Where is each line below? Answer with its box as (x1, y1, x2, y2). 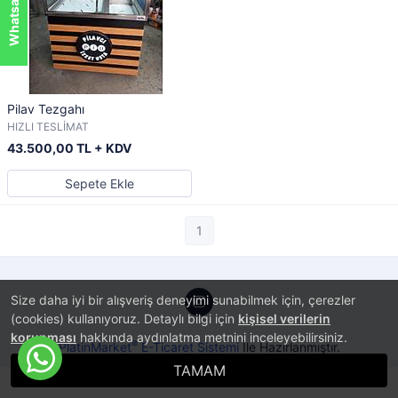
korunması (11, 330, 76, 345)
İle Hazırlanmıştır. (238, 339, 340, 354)
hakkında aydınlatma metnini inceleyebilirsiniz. (76, 330, 347, 345)
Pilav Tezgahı (7, 101, 84, 116)
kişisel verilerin (238, 311, 330, 326)
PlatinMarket (58, 339, 131, 354)
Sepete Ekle (65, 176, 134, 191)
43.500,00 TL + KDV (7, 140, 131, 155)
